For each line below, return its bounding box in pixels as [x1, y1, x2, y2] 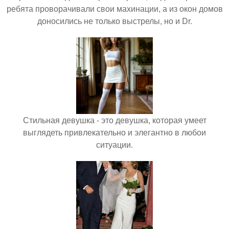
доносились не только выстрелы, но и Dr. [37, 15, 192, 27]
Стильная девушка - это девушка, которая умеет [22, 114, 207, 126]
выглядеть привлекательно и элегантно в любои [23, 126, 206, 138]
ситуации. [96, 139, 133, 150]
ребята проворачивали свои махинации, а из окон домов [6, 3, 223, 14]
